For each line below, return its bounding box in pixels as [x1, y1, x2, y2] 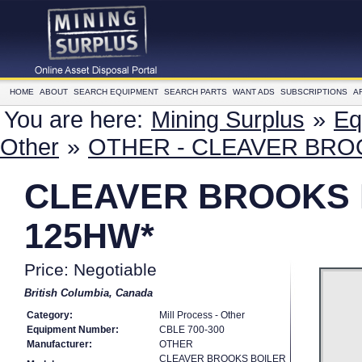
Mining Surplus [151, 106, 305, 133]
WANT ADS [233, 87, 275, 96]
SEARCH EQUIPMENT [74, 87, 158, 96]
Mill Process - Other [159, 309, 245, 321]
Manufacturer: [27, 339, 92, 350]
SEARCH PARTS [164, 87, 227, 96]
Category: [27, 309, 73, 321]
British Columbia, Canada [24, 288, 153, 299]
